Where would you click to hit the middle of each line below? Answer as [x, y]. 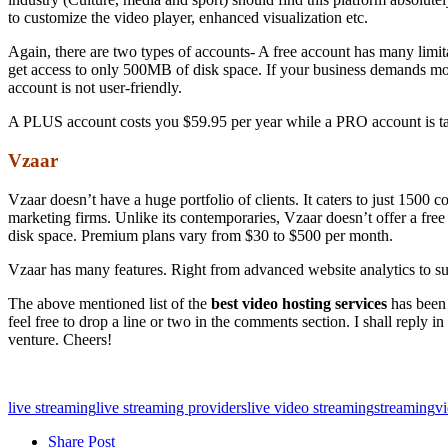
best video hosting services [299, 303]
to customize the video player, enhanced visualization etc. [188, 18]
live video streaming [310, 407]
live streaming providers [171, 407]
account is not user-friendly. [95, 88]
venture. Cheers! [60, 339]
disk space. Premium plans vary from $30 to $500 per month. [200, 235]
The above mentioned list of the [109, 303]
